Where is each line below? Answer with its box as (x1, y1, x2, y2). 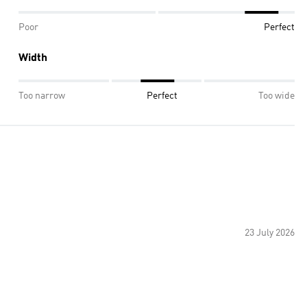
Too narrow (19, 91, 65, 101)
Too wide (258, 91, 295, 101)
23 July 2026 (245, 228, 295, 238)
